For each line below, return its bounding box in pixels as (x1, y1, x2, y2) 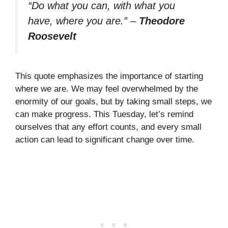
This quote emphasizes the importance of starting (15, 71, 203, 81)
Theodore (139, 15, 185, 27)
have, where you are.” (28, 15, 127, 27)
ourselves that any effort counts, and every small (15, 122, 202, 132)
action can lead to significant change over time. (15, 134, 194, 145)
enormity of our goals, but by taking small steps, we (15, 96, 212, 106)
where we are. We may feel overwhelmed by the (15, 83, 198, 94)
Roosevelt (28, 31, 76, 42)
